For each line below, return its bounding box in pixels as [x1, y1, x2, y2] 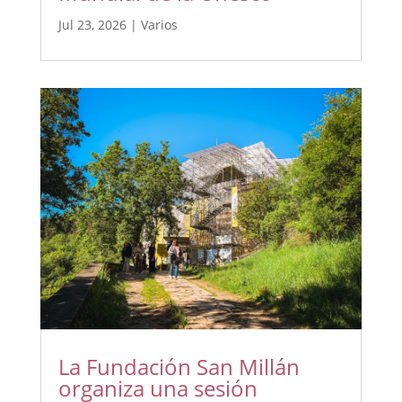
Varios [140, 15, 178, 33]
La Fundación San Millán [57, 351, 300, 381]
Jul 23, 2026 [57, 15, 127, 33]
